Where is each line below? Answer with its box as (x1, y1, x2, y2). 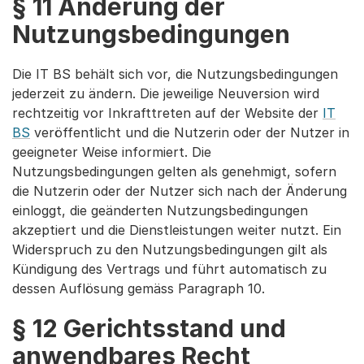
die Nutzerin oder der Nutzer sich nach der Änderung (12, 183, 347, 199)
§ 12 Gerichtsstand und (12, 314, 286, 343)
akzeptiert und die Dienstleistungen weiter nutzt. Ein (12, 222, 341, 238)
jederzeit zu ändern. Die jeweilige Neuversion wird (12, 85, 319, 102)
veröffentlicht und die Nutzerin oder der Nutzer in (30, 124, 349, 141)
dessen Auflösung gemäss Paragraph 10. (12, 280, 265, 297)
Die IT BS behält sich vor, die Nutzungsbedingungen (12, 66, 338, 82)
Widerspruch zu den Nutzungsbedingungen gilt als (12, 241, 327, 258)
